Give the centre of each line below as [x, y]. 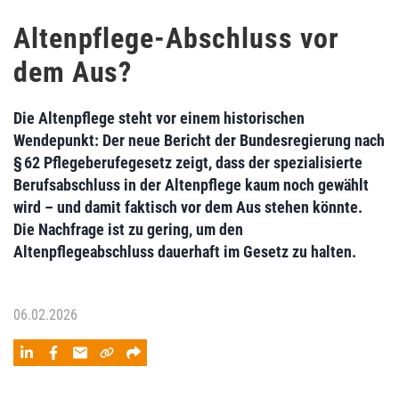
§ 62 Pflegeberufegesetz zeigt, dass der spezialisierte [188, 163]
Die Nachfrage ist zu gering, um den [128, 229]
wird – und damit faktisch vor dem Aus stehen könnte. [188, 207]
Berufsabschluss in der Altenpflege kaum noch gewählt [191, 185]
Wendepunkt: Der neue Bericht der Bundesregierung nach [199, 140]
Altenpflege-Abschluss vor [176, 38]
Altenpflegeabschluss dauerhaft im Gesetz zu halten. [185, 252]
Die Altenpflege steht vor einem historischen [159, 118]
